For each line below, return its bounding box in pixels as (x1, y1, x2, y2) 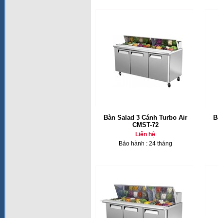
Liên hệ (135, 131, 155, 138)
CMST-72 (132, 121, 159, 128)
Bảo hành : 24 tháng (118, 140, 172, 147)
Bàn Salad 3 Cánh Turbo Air (103, 114, 187, 121)
